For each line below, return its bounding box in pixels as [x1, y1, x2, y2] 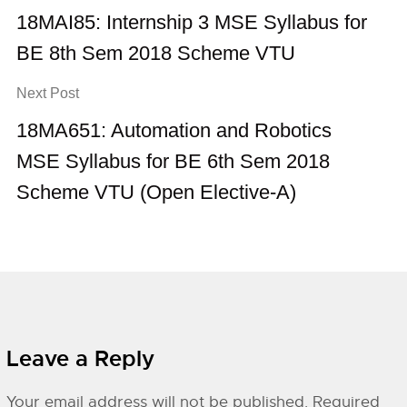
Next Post [16, 85, 80, 101]
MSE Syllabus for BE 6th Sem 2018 [16, 150, 331, 173]
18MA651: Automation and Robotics [16, 119, 333, 142]
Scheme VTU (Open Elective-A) [16, 181, 297, 203]
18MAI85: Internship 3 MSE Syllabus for [16, 11, 368, 34]
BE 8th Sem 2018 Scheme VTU [16, 42, 296, 65]
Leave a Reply [6, 345, 154, 372]
